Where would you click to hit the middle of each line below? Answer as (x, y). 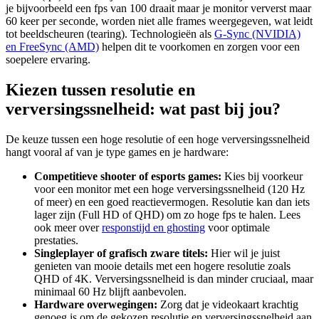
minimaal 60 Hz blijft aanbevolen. (110, 292)
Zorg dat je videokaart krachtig (228, 305)
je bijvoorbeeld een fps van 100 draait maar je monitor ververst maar (158, 9)
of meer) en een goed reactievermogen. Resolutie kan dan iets (172, 202)
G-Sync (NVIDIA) (257, 34)
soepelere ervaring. (48, 60)
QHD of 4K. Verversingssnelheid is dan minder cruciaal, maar (174, 279)
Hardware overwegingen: (96, 305)
